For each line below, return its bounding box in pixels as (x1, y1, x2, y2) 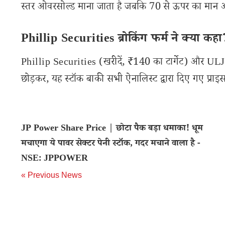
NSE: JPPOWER (21, 152, 88, 166)
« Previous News (21, 171, 82, 179)
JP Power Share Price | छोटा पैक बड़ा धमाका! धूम (21, 122, 203, 136)
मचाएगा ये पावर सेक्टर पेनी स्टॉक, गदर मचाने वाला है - (21, 137, 200, 151)
